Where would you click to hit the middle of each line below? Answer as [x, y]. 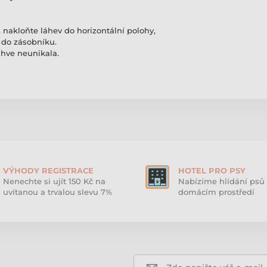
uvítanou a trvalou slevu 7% [57, 192]
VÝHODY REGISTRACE [48, 171]
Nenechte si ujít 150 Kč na [54, 181]
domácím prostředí [216, 192]
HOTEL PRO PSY [212, 171]
